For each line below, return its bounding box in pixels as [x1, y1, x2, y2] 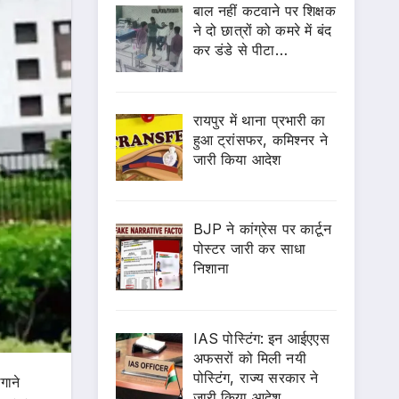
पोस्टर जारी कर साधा [192, 240, 306, 258]
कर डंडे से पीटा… [192, 40, 288, 59]
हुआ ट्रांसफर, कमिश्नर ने [192, 130, 328, 149]
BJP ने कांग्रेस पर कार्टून [192, 220, 331, 239]
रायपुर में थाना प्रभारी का [192, 110, 326, 129]
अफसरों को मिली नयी [192, 349, 306, 368]
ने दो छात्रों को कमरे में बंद [192, 20, 332, 39]
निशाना [192, 259, 230, 278]
